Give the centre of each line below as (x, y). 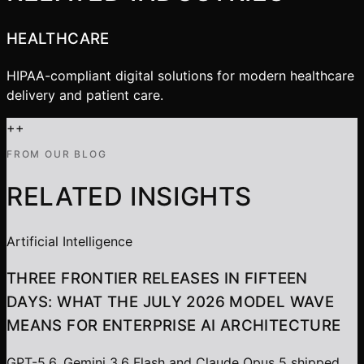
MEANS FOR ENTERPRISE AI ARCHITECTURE (174, 325)
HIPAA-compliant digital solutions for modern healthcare (180, 76)
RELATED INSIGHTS (130, 197)
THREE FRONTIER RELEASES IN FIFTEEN (157, 278)
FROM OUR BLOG (57, 154)
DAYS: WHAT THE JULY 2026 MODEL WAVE (171, 301)
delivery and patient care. (85, 95)
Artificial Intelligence (69, 242)
